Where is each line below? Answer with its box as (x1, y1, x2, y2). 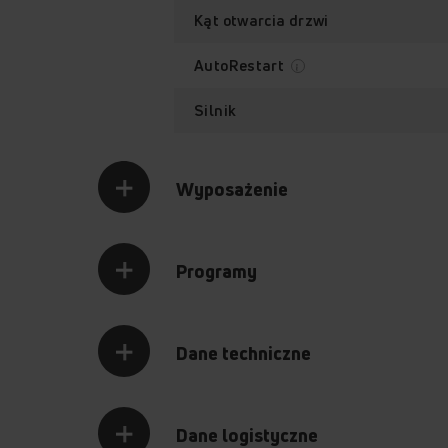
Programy (176, 258, 257, 283)
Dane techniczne (176, 340, 311, 365)
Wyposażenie (176, 176, 288, 201)
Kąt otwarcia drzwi (194, 10, 329, 30)
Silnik (194, 100, 237, 120)
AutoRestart (194, 55, 288, 75)
